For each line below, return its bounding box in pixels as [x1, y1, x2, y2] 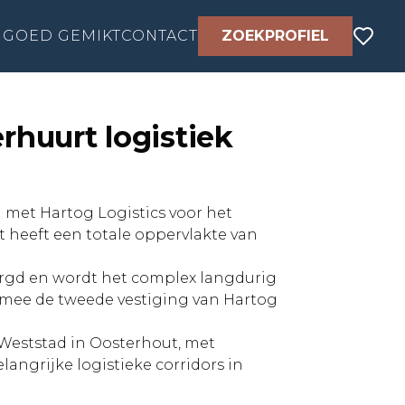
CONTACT [121, 27, 199, 44]
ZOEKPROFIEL [221, 27, 330, 44]
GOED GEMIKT [3, 27, 122, 44]
